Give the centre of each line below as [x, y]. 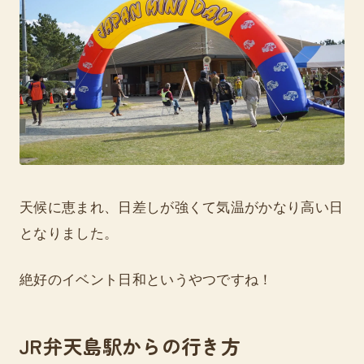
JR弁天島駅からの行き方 [130, 346]
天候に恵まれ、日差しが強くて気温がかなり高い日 [182, 207]
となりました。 [69, 233]
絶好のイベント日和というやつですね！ [146, 280]
